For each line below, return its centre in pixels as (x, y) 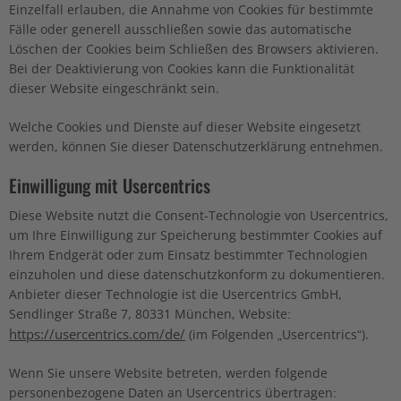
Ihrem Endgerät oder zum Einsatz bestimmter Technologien (188, 254)
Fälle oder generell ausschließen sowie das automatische (180, 29)
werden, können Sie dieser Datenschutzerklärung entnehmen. (196, 146)
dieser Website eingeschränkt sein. (114, 88)
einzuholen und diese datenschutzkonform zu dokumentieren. (197, 274)
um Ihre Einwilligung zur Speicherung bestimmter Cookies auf (196, 235)
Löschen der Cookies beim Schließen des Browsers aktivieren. (194, 48)
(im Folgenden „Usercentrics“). (277, 334)
